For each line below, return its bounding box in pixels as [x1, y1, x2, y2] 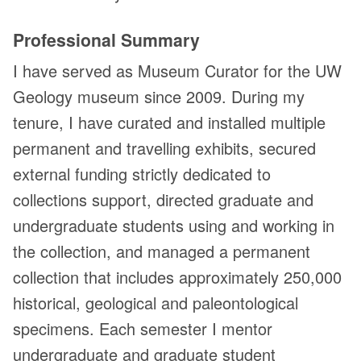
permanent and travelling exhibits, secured [13, 135, 316, 160]
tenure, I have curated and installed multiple [13, 110, 326, 134]
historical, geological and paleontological [13, 290, 298, 314]
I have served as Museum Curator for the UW [13, 58, 342, 82]
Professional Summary [13, 27, 200, 52]
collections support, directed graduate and [13, 187, 313, 211]
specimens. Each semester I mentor [13, 316, 272, 340]
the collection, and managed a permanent [13, 239, 310, 263]
